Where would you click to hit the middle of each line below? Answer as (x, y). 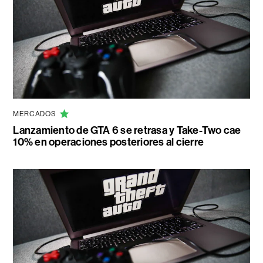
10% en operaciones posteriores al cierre (108, 142)
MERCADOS (35, 114)
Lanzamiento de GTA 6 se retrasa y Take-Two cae (127, 130)
